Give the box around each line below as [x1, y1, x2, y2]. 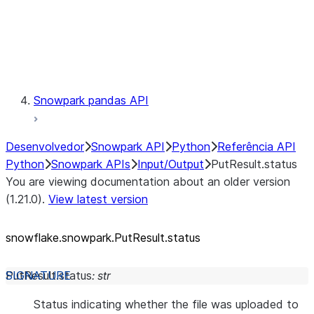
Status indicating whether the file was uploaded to [34, 297, 299, 311]
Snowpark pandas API [34, 93, 149, 107]
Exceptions [90, 23, 148, 37]
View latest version [48, 192, 148, 206]
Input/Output [137, 157, 204, 171]
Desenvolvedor [6, 139, 84, 153]
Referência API [217, 139, 296, 153]
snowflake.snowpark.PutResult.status [6, 231, 200, 245]
